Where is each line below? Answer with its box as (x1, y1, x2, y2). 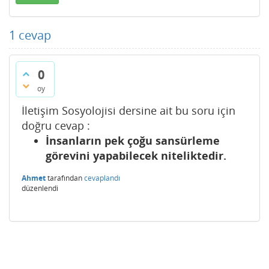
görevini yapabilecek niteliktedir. (46, 148, 226, 163)
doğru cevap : (22, 118, 90, 133)
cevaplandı (84, 173, 120, 183)
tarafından (47, 173, 82, 183)
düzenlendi (22, 183, 58, 193)
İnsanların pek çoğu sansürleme (46, 133, 220, 148)
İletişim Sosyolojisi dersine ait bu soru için (22, 103, 235, 118)
